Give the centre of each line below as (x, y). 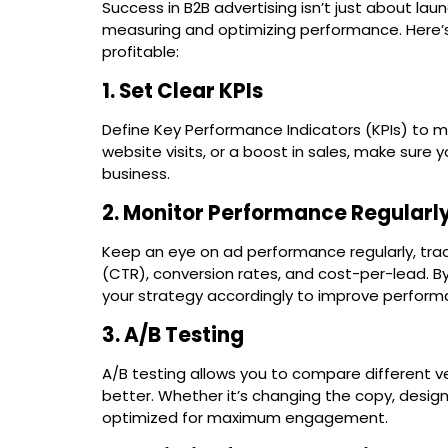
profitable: (140, 51)
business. (136, 173)
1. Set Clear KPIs (182, 90)
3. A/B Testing (173, 334)
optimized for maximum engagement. (245, 417)
